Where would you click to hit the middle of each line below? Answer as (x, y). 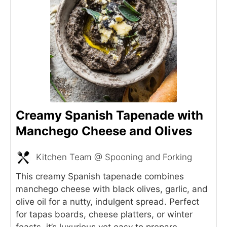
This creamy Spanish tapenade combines (100, 176)
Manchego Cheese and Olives (104, 131)
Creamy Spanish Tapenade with (109, 115)
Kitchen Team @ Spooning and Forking (114, 157)
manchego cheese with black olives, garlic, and (112, 189)
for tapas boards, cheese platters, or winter (104, 214)
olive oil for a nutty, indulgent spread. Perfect (107, 201)
